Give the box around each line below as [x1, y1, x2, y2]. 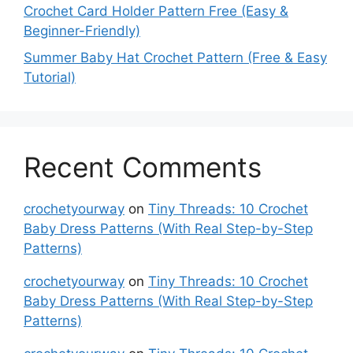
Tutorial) [24, 69, 76, 85]
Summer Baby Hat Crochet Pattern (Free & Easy [24, 49, 327, 65]
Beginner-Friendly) [24, 23, 140, 39]
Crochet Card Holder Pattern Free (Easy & [24, 3, 288, 20]
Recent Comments [24, 150, 262, 184]
